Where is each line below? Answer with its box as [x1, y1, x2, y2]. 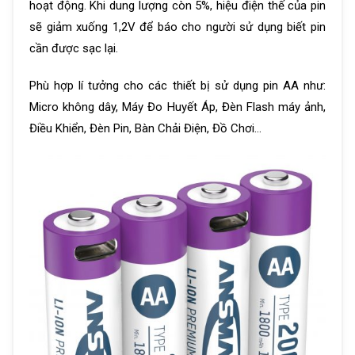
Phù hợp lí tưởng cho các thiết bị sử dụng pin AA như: [29, 78, 326, 93]
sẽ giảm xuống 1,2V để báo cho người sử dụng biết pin [29, 20, 326, 35]
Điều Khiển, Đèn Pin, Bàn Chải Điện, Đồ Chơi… [29, 120, 261, 136]
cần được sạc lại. [29, 41, 118, 56]
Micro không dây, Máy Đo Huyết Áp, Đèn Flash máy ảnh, [29, 99, 326, 114]
